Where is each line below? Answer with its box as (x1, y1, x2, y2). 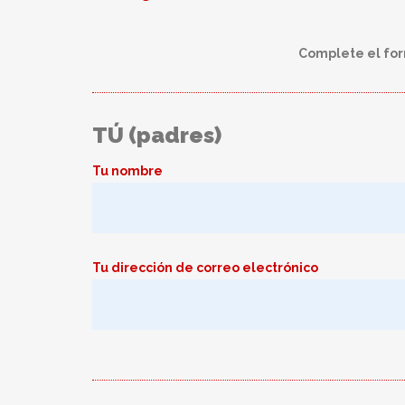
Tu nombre (92, 164, 163, 178)
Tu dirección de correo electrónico (92, 260, 318, 275)
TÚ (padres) (92, 122, 221, 148)
